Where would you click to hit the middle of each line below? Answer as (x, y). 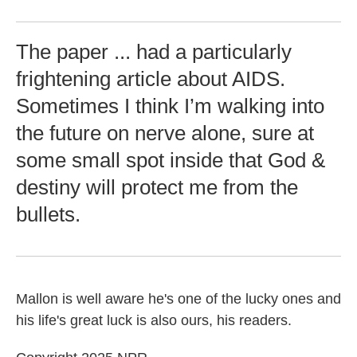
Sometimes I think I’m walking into (170, 106)
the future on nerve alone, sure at (165, 133)
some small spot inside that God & (171, 160)
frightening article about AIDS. (151, 79)
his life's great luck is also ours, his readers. (154, 320)
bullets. (48, 214)
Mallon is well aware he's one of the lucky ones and (178, 299)
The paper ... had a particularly (154, 52)
